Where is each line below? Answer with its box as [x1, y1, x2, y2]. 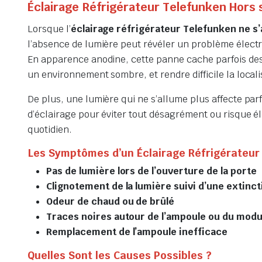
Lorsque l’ [27, 22, 71, 35]
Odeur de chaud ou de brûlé [46, 195, 175, 208]
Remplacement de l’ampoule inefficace [46, 225, 227, 238]
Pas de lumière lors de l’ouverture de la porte [46, 164, 257, 177]
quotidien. [27, 123, 72, 136]
